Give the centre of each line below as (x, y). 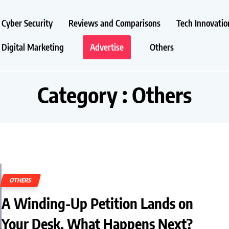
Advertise (107, 47)
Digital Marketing (33, 47)
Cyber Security (27, 23)
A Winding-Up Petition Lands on (97, 203)
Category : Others (114, 95)
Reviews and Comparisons (114, 23)
